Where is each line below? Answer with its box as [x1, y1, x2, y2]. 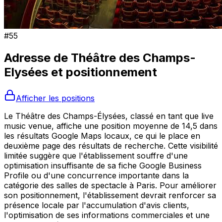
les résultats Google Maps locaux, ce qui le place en [4, 130, 200, 141]
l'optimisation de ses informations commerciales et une [4, 210, 210, 220]
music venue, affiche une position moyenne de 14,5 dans [4, 120, 218, 131]
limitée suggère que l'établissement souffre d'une [4, 150, 188, 161]
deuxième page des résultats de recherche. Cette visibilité [4, 140, 218, 151]
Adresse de [4, 50, 71, 65]
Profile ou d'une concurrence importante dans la [4, 170, 189, 180]
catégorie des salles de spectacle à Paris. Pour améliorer [4, 180, 217, 190]
